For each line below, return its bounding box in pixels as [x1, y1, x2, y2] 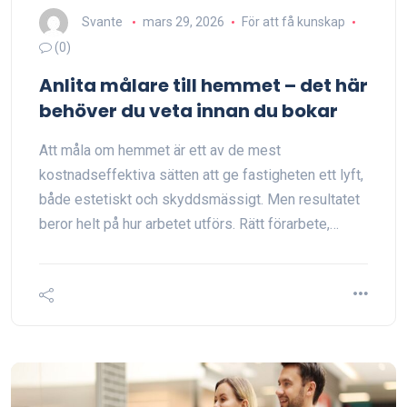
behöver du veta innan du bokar [39, 98, 338, 124]
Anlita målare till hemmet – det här [39, 73, 368, 98]
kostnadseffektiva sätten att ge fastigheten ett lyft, [39, 166, 363, 184]
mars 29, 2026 [142, 14, 224, 29]
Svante [82, 14, 123, 29]
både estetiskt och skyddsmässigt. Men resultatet [39, 191, 360, 208]
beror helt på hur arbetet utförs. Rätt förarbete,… [39, 215, 339, 233]
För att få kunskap [241, 14, 345, 29]
